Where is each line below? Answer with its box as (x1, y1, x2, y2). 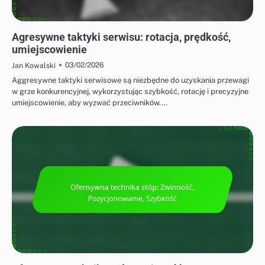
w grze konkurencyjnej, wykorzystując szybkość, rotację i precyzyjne (12, 87, 248, 96)
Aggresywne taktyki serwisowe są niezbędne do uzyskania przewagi (12, 76, 249, 85)
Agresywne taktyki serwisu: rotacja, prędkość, (12, 31, 231, 44)
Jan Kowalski (12, 61, 56, 70)
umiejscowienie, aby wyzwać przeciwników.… (12, 98, 167, 108)
